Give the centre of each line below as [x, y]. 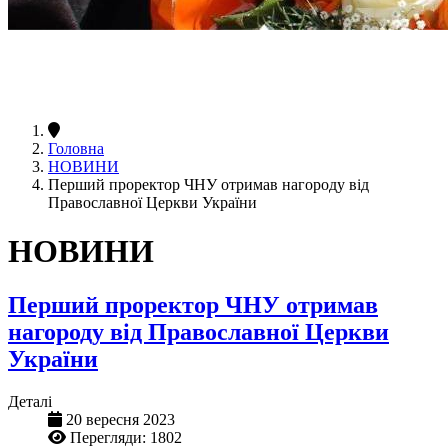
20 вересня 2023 [120, 419]
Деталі [30, 401]
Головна [76, 148]
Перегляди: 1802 [126, 437]
